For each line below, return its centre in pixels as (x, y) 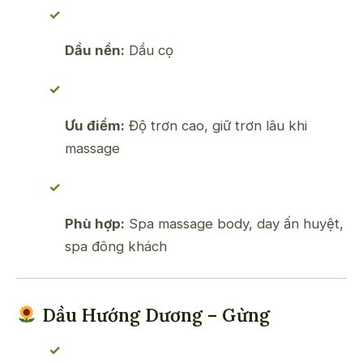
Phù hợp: (95, 224)
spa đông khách (116, 247)
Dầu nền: (95, 51)
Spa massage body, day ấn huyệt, (234, 224)
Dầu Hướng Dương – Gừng (153, 315)
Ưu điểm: (95, 126)
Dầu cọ (149, 51)
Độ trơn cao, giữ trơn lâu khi (216, 126)
